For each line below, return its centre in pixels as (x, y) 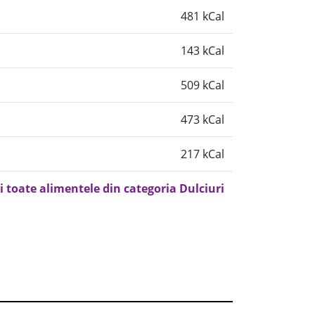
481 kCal (202, 16)
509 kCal (202, 85)
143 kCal (202, 51)
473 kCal (202, 120)
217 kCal (202, 154)
